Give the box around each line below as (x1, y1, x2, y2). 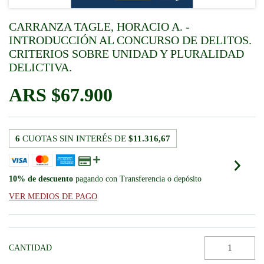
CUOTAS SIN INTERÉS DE (22, 134, 128, 143)
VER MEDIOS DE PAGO (9, 192, 97, 201)
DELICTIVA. (9, 61, 72, 74)
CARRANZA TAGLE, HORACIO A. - (9, 20, 190, 33)
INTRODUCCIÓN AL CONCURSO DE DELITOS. (9, 34, 252, 47)
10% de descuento (9, 174, 73, 183)
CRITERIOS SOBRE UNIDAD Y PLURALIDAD (9, 47, 244, 60)
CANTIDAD (9, 243, 52, 252)
